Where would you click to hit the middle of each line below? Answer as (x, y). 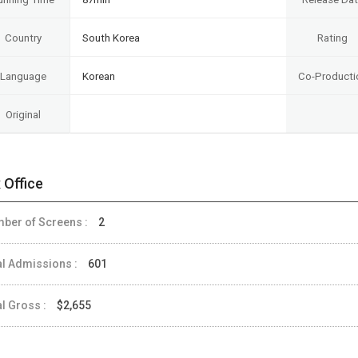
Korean (99, 76)
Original (23, 114)
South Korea (111, 38)
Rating (332, 38)
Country (23, 38)
